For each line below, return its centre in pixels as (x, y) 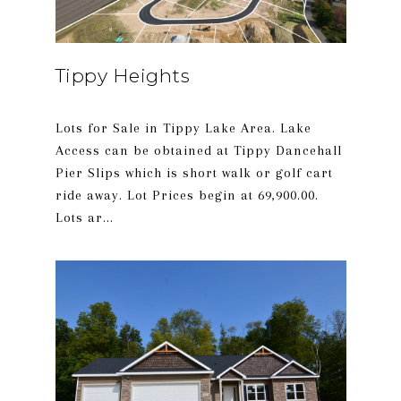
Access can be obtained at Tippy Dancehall (198, 150)
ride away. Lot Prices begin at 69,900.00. (187, 195)
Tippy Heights (122, 76)
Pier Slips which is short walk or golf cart (194, 173)
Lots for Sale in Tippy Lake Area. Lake (183, 128)
